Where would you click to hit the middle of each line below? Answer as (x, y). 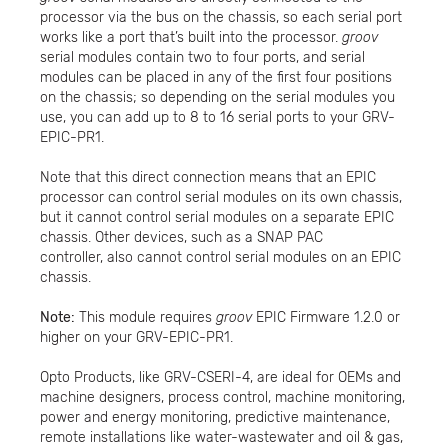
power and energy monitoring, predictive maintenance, (215, 417)
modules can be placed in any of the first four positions (216, 77)
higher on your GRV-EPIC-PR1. (136, 337)
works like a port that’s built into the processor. (191, 37)
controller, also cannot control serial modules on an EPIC (220, 257)
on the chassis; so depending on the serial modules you (217, 97)
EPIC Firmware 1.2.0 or (326, 317)
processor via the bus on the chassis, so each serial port (221, 17)
